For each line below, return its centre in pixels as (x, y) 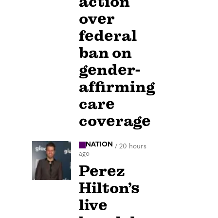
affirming (117, 87)
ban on (105, 53)
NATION (99, 145)
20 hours (133, 146)
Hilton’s (109, 188)
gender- (109, 70)
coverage (115, 121)
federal (108, 36)
